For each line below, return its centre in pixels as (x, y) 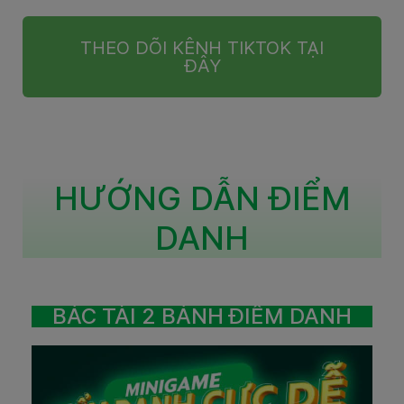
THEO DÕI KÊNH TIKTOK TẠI (202, 47)
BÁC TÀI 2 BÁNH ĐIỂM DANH (202, 316)
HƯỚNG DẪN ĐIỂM (202, 198)
